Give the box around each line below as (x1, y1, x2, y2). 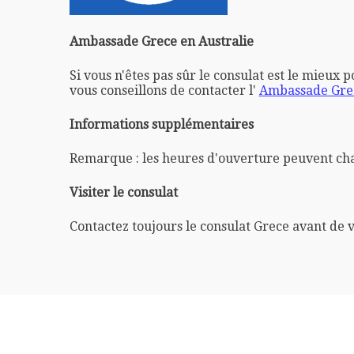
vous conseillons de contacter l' (69, 82, 259, 98)
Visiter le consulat (69, 184, 178, 200)
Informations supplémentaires (69, 116, 254, 132)
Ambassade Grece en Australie (69, 33, 254, 49)
